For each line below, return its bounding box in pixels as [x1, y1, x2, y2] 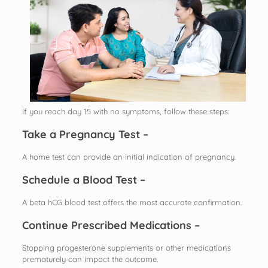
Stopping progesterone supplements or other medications [22, 242, 231, 252]
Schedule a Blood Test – [22, 172, 145, 187]
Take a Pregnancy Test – [22, 127, 148, 141]
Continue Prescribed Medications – [22, 218, 200, 232]
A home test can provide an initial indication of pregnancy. [22, 151, 236, 162]
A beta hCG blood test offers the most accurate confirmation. [22, 197, 242, 207]
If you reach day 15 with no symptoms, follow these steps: [22, 106, 229, 116]
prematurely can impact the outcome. [22, 254, 158, 264]
